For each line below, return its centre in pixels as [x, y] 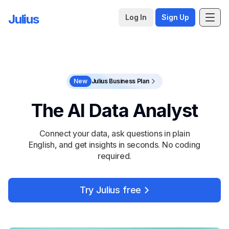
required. [114, 156]
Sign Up [175, 17]
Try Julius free [110, 190]
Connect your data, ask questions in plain [114, 133]
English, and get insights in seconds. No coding [114, 145]
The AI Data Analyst [114, 110]
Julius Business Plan [120, 81]
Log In [136, 17]
